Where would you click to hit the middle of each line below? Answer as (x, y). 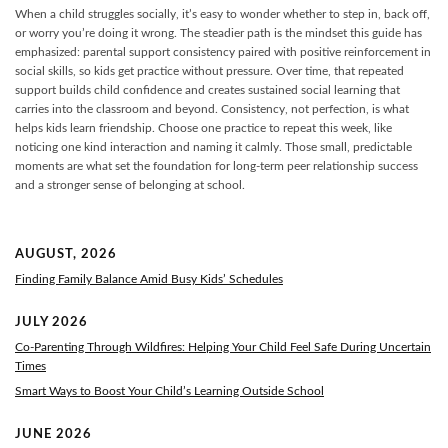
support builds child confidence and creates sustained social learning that (207, 90)
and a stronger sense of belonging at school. (130, 185)
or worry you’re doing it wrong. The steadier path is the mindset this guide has (218, 33)
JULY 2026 (51, 322)
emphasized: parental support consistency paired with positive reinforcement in (223, 52)
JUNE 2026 (53, 434)
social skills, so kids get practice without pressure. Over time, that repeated (209, 71)
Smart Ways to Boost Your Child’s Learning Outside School (169, 391)
